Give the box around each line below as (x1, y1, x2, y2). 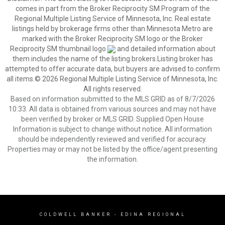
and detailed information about (115, 45, 215, 53)
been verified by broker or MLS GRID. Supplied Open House (21, 115, 204, 123)
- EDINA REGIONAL (111, 212, 186, 217)
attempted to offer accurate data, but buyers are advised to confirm (5, 65, 220, 73)
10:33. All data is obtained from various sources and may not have (9, 105, 216, 113)
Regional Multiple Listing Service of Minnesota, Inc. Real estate (14, 15, 211, 23)
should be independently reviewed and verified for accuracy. (18, 135, 207, 143)
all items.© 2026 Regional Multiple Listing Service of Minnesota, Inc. (7, 75, 218, 83)
